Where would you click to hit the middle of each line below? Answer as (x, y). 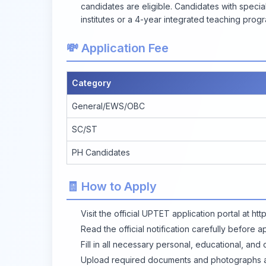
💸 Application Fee (118, 48)
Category (91, 83)
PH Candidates (101, 152)
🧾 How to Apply (112, 186)
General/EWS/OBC (108, 106)
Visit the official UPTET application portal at (166, 213)
